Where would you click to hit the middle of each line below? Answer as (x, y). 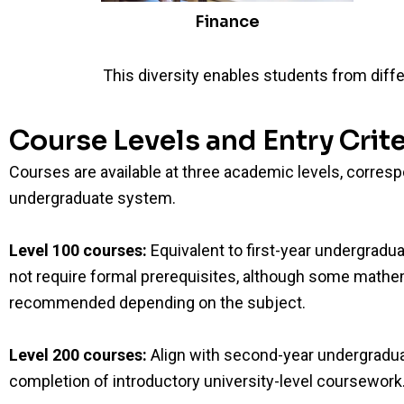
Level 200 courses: (78, 354)
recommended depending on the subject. (157, 302)
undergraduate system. (92, 198)
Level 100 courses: (78, 250)
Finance (227, 22)
